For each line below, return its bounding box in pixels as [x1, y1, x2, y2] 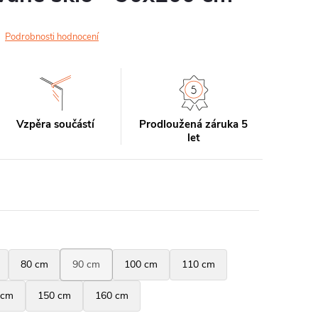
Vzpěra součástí [16, 117, 95, 131]
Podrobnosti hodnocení [5, 31, 99, 43]
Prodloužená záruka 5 [139, 117, 248, 131]
